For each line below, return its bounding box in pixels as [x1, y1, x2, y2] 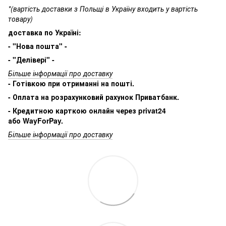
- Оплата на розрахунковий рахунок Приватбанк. [8, 91, 179, 102]
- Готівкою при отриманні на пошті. [8, 78, 134, 88]
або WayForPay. [8, 115, 63, 126]
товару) [8, 13, 33, 24]
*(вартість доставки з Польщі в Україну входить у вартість [8, 3, 198, 14]
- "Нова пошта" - [8, 40, 67, 51]
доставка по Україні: [8, 27, 81, 37]
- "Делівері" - [8, 54, 56, 65]
